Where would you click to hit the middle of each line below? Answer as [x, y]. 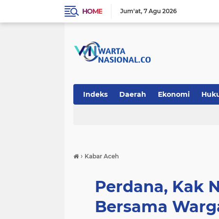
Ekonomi [174, 94]
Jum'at [131, 11]
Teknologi [101, 115]
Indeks [95, 94]
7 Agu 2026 [160, 11]
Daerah [133, 94]
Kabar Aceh [102, 156]
